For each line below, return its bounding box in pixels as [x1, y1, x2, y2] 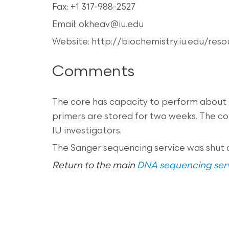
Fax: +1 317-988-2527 [52, 3, 135, 12]
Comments [52, 64, 134, 81]
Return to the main [52, 161, 137, 171]
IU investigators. [52, 127, 122, 136]
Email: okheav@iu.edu [52, 20, 144, 30]
